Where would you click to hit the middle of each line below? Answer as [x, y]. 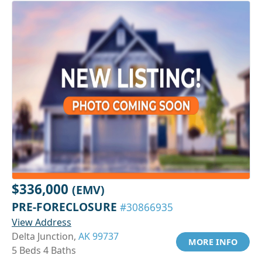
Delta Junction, [45, 237]
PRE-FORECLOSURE [66, 207]
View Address [42, 223]
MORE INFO [213, 242]
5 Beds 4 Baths [44, 251]
